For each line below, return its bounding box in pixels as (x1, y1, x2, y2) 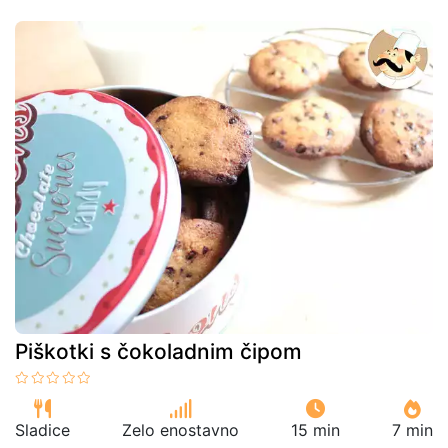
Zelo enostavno (122, 420, 239, 440)
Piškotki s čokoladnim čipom (15, 339, 302, 364)
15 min (291, 420, 340, 440)
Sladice (15, 420, 70, 440)
